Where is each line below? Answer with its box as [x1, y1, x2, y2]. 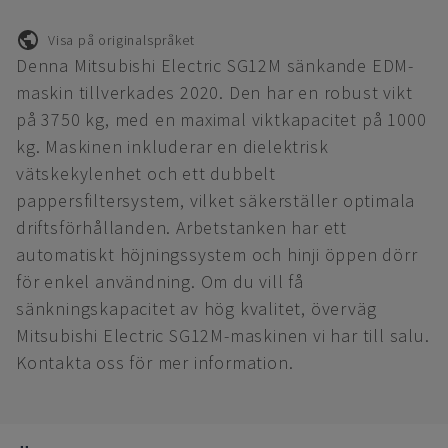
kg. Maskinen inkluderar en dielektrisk [16, 135, 329, 158]
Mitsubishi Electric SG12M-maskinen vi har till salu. [16, 324, 430, 347]
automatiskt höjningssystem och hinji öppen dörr [16, 243, 418, 266]
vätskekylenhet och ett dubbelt [16, 162, 277, 185]
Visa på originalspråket [48, 30, 195, 49]
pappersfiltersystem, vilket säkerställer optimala [16, 189, 416, 212]
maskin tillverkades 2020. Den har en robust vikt [16, 81, 413, 104]
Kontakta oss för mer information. [16, 351, 294, 374]
